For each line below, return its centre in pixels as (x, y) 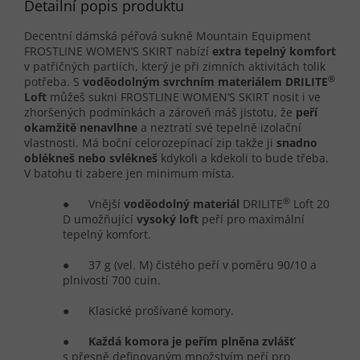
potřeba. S (53, 82)
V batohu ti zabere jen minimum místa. (129, 174)
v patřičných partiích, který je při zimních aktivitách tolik (175, 67)
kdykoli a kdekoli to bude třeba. (243, 158)
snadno (297, 143)
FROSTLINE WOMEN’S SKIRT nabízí (118, 51)
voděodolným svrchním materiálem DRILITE (205, 82)
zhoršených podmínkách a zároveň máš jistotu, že (160, 112)
